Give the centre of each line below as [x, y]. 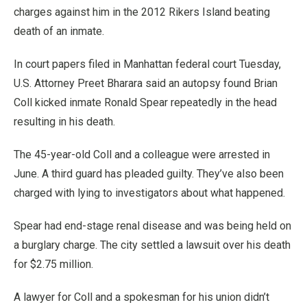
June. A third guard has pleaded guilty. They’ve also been [149, 174]
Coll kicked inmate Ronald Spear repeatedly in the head [145, 102]
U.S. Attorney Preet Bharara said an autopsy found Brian [146, 83]
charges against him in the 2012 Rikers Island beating [142, 12]
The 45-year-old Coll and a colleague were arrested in [142, 155]
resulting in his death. [64, 122]
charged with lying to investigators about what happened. [149, 193]
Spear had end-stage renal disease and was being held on [152, 226]
